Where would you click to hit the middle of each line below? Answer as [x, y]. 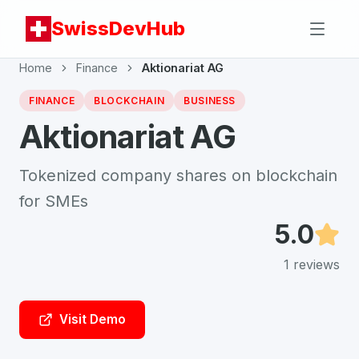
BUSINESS [210, 101]
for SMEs [54, 201]
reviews [315, 264]
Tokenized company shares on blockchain [178, 175]
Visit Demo [93, 319]
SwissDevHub [118, 28]
